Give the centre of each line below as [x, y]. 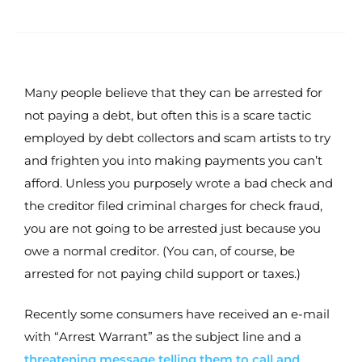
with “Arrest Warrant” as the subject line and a [163, 337]
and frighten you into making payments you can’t [173, 160]
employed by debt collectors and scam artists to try [177, 137]
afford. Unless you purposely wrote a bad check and [179, 183]
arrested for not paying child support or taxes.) [162, 273]
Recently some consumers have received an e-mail [177, 314]
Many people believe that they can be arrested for [173, 92]
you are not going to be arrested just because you [173, 228]
